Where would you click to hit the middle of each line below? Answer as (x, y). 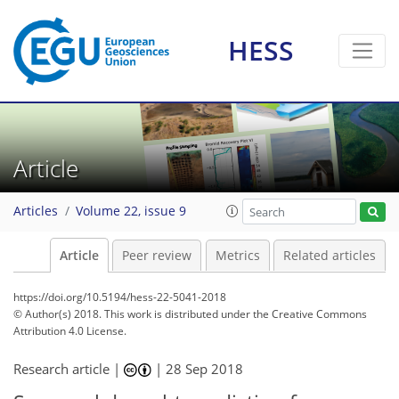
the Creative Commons (310, 314)
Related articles (330, 256)
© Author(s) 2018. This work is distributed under (133, 314)
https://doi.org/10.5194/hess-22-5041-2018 (120, 297)
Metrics (237, 256)
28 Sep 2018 (205, 369)
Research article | (69, 369)
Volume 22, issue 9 (131, 212)
